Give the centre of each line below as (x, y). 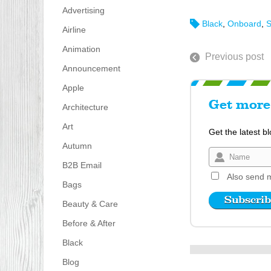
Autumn (77, 146)
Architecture (85, 107)
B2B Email (82, 165)
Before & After (89, 224)
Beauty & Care (90, 204)
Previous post (234, 56)
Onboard (244, 23)
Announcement (91, 69)
